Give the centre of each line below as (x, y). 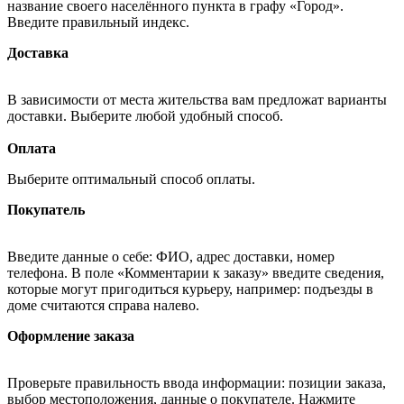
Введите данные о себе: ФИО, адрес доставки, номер (171, 257)
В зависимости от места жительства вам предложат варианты (197, 100)
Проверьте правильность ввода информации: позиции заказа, (197, 383)
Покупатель (46, 210)
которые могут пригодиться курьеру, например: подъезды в (190, 289)
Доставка (38, 53)
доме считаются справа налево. (103, 306)
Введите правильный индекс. (98, 23)
